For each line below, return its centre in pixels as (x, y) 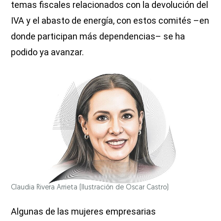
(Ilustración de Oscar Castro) (124, 187)
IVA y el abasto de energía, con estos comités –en (110, 21)
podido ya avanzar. (48, 52)
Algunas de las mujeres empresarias (84, 211)
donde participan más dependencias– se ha (98, 37)
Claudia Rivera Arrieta (45, 187)
